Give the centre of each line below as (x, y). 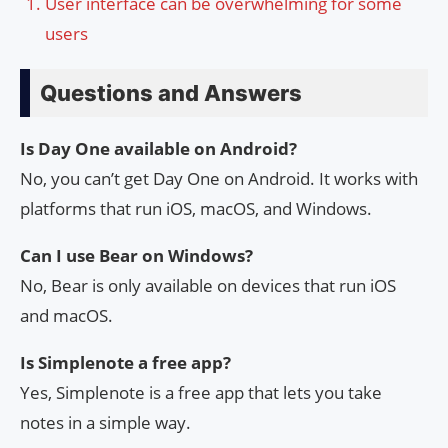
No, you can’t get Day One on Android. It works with (219, 178)
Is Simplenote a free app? (125, 362)
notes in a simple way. (105, 422)
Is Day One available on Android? (158, 148)
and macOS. (66, 315)
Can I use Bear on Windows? (136, 255)
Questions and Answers (171, 92)
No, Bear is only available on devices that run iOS (208, 285)
